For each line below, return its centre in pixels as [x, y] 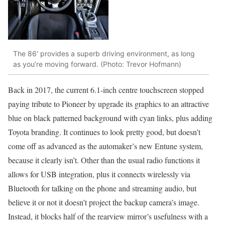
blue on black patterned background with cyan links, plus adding [110, 118]
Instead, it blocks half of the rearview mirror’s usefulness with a [108, 216]
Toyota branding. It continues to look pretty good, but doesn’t [104, 132]
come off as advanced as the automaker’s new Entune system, [105, 146]
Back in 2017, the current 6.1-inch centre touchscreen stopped [106, 90]
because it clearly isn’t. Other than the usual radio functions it [104, 160]
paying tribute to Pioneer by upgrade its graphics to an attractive [108, 104]
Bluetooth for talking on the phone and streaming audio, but [102, 188]
